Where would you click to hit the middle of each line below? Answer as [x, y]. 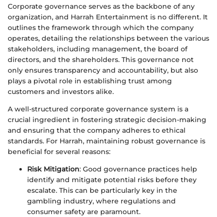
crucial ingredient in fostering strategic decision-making [107, 120]
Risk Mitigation [53, 169]
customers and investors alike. [61, 92]
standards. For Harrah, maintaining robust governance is [107, 141]
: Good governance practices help [138, 169]
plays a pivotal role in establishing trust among [90, 81]
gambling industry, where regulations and [101, 201]
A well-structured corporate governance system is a [98, 109]
